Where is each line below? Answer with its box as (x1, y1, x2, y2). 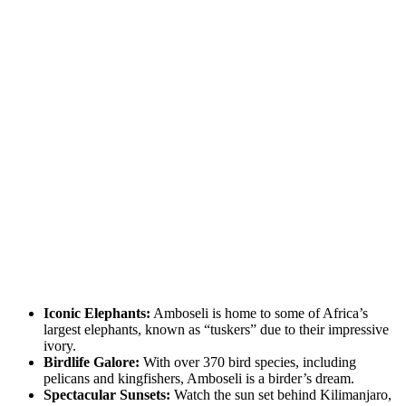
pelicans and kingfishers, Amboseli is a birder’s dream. (43, 371, 354, 387)
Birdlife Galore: (43, 354, 140, 371)
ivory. (43, 338, 76, 354)
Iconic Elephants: (43, 305, 150, 322)
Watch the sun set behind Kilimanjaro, (170, 387, 391, 403)
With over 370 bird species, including (140, 354, 356, 371)
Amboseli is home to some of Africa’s (150, 305, 368, 322)
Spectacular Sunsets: (43, 387, 170, 403)
